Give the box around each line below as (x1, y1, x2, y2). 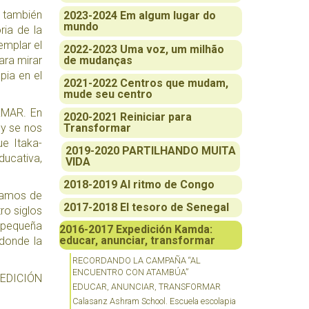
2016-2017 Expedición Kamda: (59, 222, 212, 236)
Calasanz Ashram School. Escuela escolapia (72, 295, 236, 306)
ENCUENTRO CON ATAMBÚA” (72, 266, 188, 277)
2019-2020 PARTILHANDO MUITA (66, 143, 236, 157)
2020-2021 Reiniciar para (63, 110, 192, 123)
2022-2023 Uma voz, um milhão (63, 42, 224, 56)
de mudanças (63, 53, 132, 67)
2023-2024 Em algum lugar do (63, 8, 216, 22)
